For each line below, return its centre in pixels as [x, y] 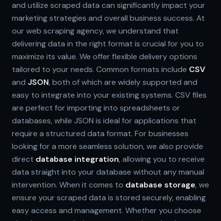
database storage [160, 184]
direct [24, 159]
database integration [77, 159]
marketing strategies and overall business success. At [108, 18]
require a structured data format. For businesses [100, 133]
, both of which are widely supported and [123, 82]
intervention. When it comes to [69, 184]
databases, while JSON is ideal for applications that [104, 120]
